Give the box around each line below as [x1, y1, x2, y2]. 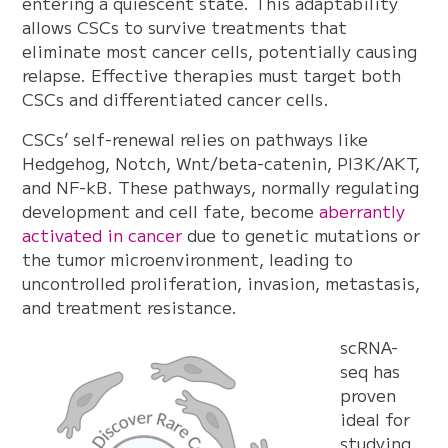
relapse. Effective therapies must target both [22, 63, 402, 87]
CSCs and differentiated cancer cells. [22, 87, 330, 111]
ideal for [340, 407, 411, 431]
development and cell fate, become [22, 199, 320, 223]
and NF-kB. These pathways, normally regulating [22, 175, 420, 199]
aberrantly [319, 199, 406, 223]
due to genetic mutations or [182, 223, 421, 247]
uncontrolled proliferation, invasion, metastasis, [22, 271, 421, 295]
